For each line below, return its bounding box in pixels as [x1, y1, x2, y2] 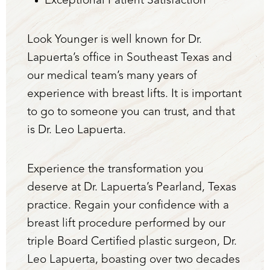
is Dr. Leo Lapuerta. [27, 124, 126, 136]
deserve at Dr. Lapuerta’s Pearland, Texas [27, 181, 236, 193]
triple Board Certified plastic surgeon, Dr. [27, 236, 237, 248]
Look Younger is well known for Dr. [27, 34, 202, 46]
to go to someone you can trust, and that [27, 106, 235, 118]
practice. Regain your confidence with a [27, 199, 229, 212]
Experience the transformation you [27, 163, 204, 175]
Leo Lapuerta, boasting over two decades [27, 254, 240, 266]
